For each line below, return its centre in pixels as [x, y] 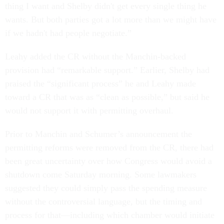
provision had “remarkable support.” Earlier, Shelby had [107, 70]
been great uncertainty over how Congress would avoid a [108, 161]
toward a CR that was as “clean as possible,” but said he [107, 97]
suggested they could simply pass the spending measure [106, 188]
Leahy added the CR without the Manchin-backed [95, 57]
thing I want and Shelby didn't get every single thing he [106, 6]
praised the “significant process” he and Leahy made [100, 84]
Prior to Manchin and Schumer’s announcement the [98, 134]
